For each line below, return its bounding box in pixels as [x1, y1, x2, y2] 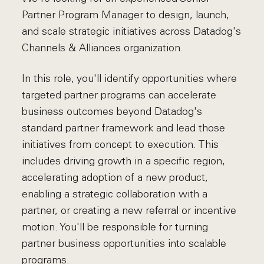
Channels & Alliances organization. [22, 41, 184, 54]
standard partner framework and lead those [22, 121, 226, 134]
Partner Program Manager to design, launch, [22, 8, 230, 21]
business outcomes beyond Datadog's [22, 105, 203, 118]
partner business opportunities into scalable [22, 237, 227, 250]
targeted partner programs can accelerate [22, 88, 217, 101]
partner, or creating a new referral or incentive [22, 204, 237, 217]
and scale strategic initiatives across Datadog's [22, 25, 242, 38]
